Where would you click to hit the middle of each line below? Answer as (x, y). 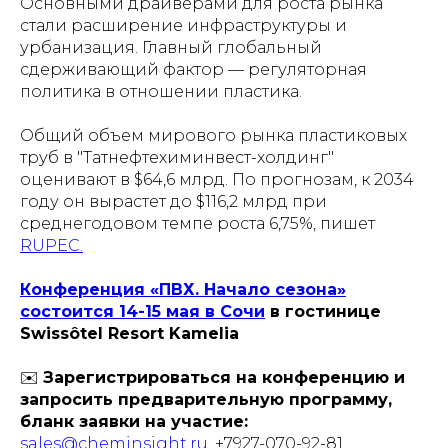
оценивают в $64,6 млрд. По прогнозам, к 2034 (217, 179)
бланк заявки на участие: (134, 421)
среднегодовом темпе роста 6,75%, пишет (197, 223)
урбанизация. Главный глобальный (171, 47)
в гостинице (325, 311)
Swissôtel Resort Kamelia (129, 333)
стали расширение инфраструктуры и (183, 25)
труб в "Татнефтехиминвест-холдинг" (177, 157)
